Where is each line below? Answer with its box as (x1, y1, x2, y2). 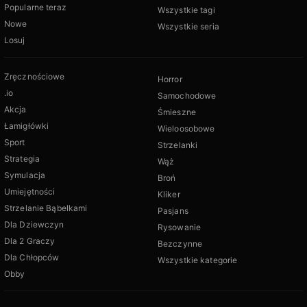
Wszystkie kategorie (158, 255, 238, 266)
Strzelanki (158, 140, 198, 151)
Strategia (4, 153, 40, 164)
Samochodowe (158, 90, 217, 101)
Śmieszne (158, 107, 196, 118)
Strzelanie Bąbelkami (4, 203, 88, 214)
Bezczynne (158, 238, 203, 249)
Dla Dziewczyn (4, 219, 64, 230)
